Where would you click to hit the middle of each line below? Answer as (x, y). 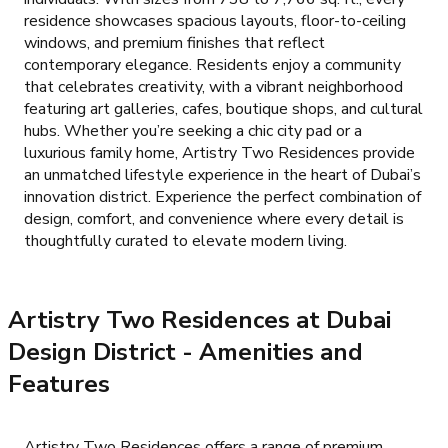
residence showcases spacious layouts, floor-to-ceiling (215, 21)
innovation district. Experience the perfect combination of (222, 197)
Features (59, 384)
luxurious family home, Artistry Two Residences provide (219, 153)
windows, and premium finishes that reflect (174, 43)
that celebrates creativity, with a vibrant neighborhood (213, 87)
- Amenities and (269, 352)
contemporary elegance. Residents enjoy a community (212, 65)
